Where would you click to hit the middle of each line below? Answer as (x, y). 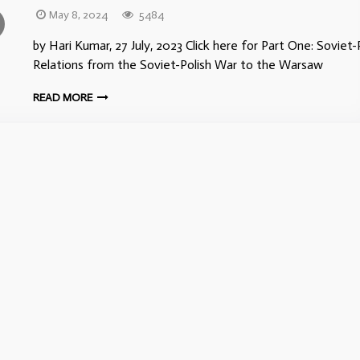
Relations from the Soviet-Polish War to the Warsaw (178, 65)
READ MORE (64, 98)
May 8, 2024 (78, 15)
